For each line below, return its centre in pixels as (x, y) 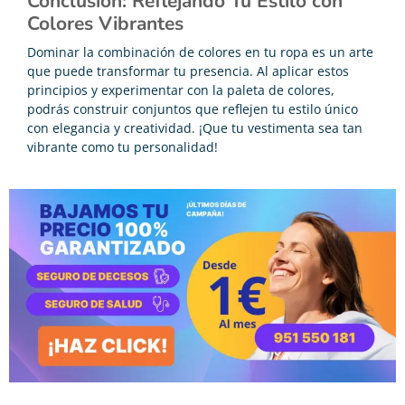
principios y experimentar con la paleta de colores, (181, 89)
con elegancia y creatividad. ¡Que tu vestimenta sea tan (195, 127)
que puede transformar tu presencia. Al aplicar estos (188, 71)
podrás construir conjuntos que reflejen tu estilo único (193, 108)
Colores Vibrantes (105, 23)
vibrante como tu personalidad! (122, 146)
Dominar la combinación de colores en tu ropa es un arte (200, 52)
